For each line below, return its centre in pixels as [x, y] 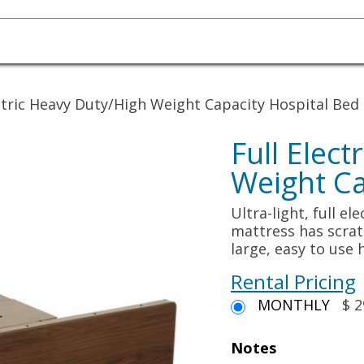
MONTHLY [294, 305]
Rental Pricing [293, 282]
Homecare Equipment [129, 37]
